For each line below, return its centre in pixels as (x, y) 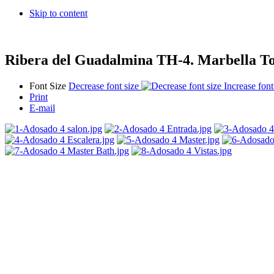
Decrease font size (104, 86)
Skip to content (58, 13)
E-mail (42, 108)
